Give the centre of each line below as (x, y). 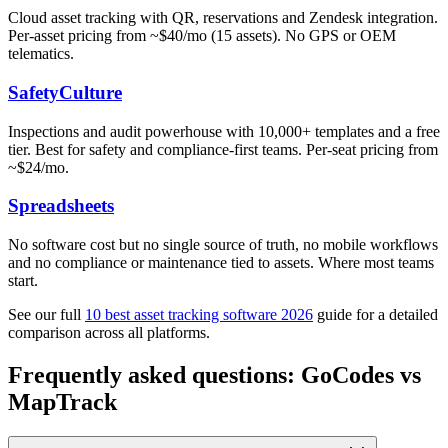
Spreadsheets (61, 206)
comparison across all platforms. (109, 332)
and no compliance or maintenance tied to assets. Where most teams (221, 262)
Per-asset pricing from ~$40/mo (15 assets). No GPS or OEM (202, 36)
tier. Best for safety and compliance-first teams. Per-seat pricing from (223, 149)
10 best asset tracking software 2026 (199, 314)
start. (23, 280)
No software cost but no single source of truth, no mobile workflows (223, 244)
